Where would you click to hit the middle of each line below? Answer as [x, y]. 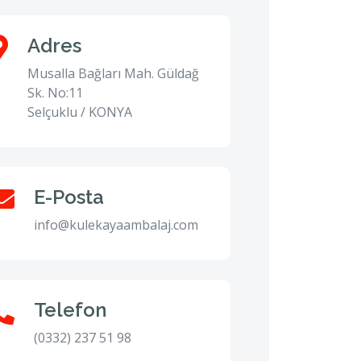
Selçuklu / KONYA [80, 112]
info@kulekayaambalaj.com [116, 225]
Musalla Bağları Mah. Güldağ [113, 73]
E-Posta [69, 197]
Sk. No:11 [55, 93]
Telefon [70, 310]
